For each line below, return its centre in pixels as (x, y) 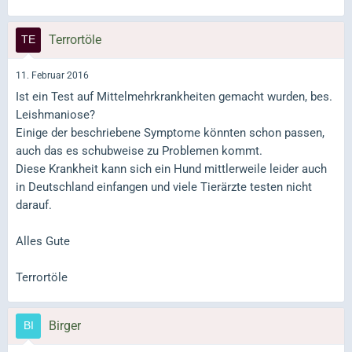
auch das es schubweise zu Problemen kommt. (139, 151)
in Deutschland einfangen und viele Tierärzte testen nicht (164, 187)
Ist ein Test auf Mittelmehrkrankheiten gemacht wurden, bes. (174, 97)
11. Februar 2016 (52, 75)
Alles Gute (43, 241)
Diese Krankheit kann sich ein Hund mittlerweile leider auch (171, 169)
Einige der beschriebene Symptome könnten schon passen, (170, 133)
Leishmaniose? (55, 115)
